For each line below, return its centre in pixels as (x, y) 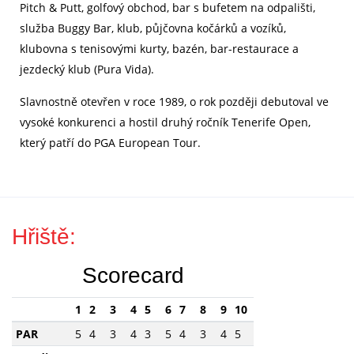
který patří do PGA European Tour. (110, 142)
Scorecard (133, 275)
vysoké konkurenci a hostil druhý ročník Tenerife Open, (165, 122)
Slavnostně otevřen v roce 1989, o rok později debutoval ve (174, 101)
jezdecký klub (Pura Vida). (87, 69)
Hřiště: (44, 236)
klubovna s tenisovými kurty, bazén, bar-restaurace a (159, 48)
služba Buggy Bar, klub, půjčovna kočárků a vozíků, (153, 28)
